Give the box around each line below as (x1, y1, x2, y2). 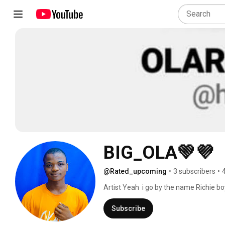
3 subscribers (173, 167, 215, 175)
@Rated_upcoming (103, 167, 167, 175)
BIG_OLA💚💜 (103, 142, 213, 163)
